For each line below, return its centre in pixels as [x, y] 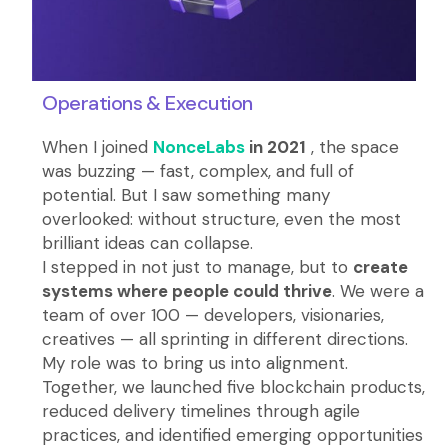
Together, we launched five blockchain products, [234, 386]
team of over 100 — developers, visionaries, [213, 314]
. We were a [378, 290]
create [381, 266]
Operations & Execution [147, 102]
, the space [353, 146]
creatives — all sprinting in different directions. [225, 338]
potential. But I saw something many [186, 194]
